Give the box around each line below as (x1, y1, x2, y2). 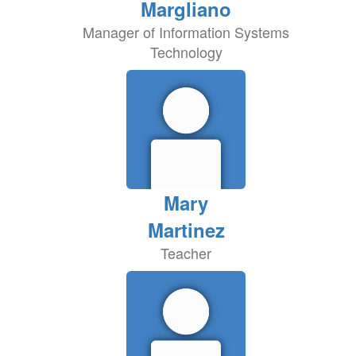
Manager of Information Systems (83, 21, 289, 42)
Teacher (161, 242, 211, 263)
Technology (149, 41, 222, 62)
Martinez (147, 216, 225, 243)
